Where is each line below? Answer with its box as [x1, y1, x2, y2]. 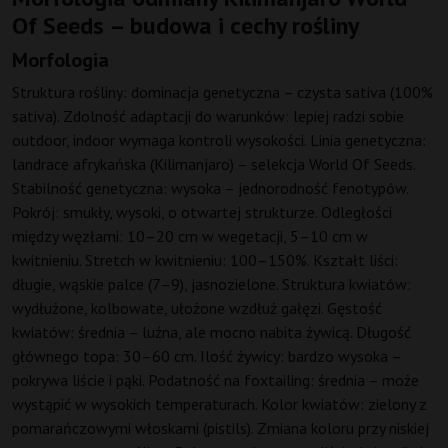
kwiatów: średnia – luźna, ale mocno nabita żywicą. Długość [12, 322, 411, 343]
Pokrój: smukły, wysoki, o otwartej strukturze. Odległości [12, 202, 392, 223]
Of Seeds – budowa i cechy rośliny [12, 10, 359, 42]
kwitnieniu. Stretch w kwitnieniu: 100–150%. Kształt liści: [12, 250, 398, 271]
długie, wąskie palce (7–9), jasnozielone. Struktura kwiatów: [12, 274, 411, 295]
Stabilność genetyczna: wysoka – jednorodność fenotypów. [12, 178, 408, 199]
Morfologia [12, 47, 109, 74]
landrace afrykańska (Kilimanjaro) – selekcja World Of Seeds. [12, 154, 415, 175]
